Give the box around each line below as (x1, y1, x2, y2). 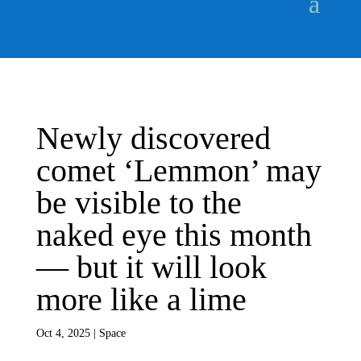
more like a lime (35, 281, 247, 317)
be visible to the (35, 185, 242, 221)
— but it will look (35, 249, 267, 285)
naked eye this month (35, 217, 312, 253)
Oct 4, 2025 (35, 327, 90, 339)
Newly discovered (35, 120, 271, 156)
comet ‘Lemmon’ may (35, 152, 322, 189)
